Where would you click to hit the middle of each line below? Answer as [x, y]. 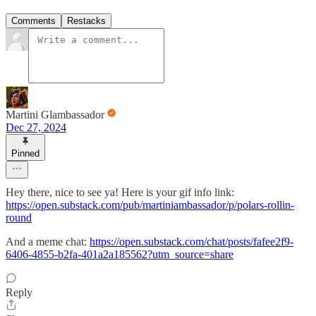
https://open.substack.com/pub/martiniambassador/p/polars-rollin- [150, 205]
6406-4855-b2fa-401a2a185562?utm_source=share [120, 254]
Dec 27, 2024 [36, 127]
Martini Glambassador [55, 114]
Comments [34, 20]
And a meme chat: [48, 241]
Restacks [86, 20]
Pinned [25, 153]
